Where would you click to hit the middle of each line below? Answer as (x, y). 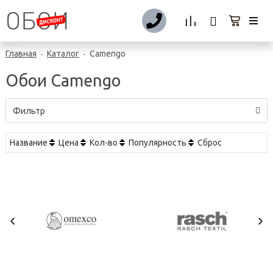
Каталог (63, 54)
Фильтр (29, 111)
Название (29, 142)
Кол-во (104, 142)
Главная (21, 54)
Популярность (158, 142)
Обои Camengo (63, 80)
